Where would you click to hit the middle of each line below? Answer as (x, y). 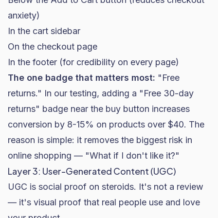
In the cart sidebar (44, 31)
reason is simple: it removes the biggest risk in (100, 140)
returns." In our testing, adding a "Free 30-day (101, 93)
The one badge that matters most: (82, 78)
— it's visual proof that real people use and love (104, 202)
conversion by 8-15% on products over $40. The (106, 124)
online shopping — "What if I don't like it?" (94, 155)
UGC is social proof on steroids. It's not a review (106, 187)
